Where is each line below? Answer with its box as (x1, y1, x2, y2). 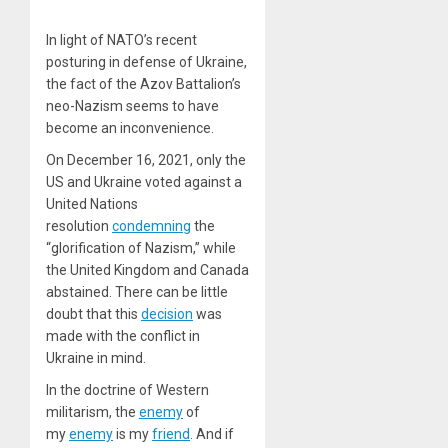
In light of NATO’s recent (46, 32, 197, 49)
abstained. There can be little (46, 284, 228, 301)
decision (141, 306, 193, 323)
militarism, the (46, 404, 139, 421)
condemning (112, 218, 191, 235)
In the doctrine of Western (46, 382, 209, 399)
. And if (190, 426, 234, 443)
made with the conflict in (46, 328, 200, 345)
